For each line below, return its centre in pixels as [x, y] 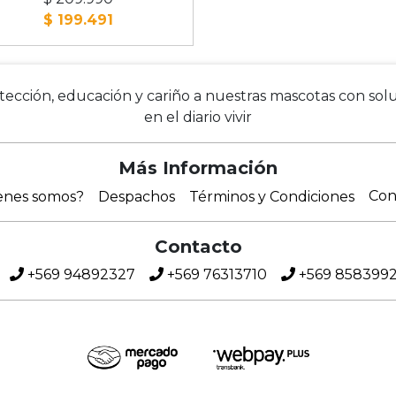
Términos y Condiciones [272, 196]
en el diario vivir [198, 118]
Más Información [198, 168]
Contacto [198, 247]
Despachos [137, 196]
